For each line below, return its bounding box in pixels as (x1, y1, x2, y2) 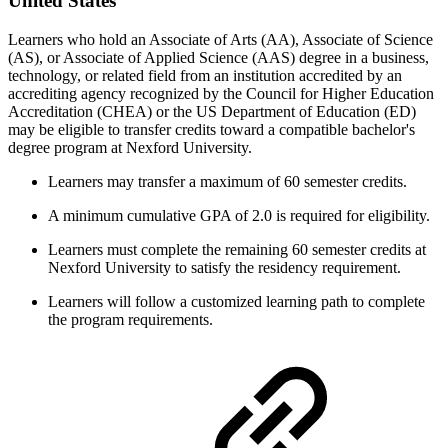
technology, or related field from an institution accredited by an (8, 66, 402, 84)
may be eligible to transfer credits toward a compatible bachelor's (8, 120, 415, 138)
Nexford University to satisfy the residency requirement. (48, 258, 401, 276)
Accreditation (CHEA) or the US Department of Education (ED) (8, 102, 416, 120)
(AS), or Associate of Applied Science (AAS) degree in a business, (8, 48, 429, 66)
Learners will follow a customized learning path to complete (48, 292, 425, 310)
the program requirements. (48, 310, 213, 328)
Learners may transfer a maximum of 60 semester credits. (48, 172, 407, 190)
